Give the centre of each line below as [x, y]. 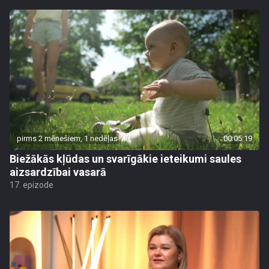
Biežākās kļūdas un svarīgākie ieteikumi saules [125, 159]
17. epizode [32, 185]
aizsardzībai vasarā [58, 172]
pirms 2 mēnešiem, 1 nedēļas [67, 138]
